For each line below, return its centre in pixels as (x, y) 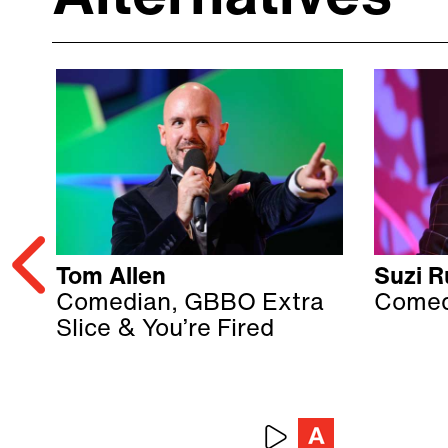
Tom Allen (111, 278)
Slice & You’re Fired (165, 330)
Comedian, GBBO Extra (190, 304)
